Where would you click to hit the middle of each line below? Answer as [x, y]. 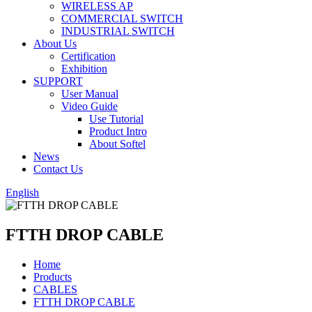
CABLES [55, 289]
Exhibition [84, 69]
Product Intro [118, 131]
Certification [88, 56]
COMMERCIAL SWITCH [122, 18]
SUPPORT [58, 81]
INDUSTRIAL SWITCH [118, 31]
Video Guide [89, 106]
